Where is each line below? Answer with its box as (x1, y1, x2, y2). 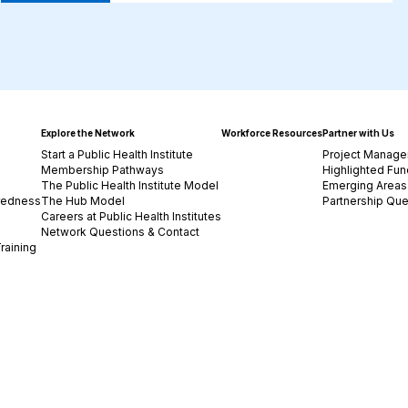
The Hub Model (41, 194, 126, 208)
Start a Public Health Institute (41, 148, 194, 161)
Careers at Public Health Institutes (41, 209, 222, 223)
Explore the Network (41, 127, 136, 138)
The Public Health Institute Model (41, 178, 219, 192)
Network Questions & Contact (41, 225, 200, 239)
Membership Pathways (41, 163, 165, 177)
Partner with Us (322, 127, 395, 138)
